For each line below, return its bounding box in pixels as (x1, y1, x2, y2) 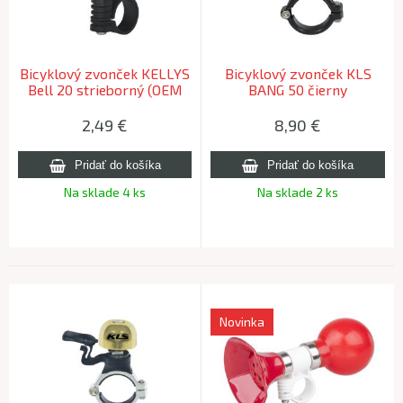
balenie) (79, 96, 130, 114)
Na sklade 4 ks (64, 184, 146, 200)
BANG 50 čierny (248, 80, 347, 98)
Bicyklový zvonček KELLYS (20, 64, 190, 82)
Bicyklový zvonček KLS (224, 64, 372, 82)
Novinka (219, 314, 264, 329)
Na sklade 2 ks (257, 184, 338, 200)
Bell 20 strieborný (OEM (28, 80, 182, 98)
